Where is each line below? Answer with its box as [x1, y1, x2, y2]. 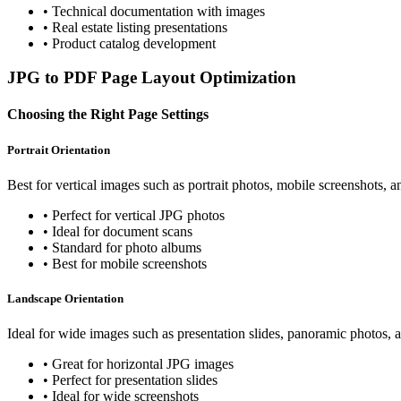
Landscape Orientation [7, 292, 124, 305]
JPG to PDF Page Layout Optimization [7, 68, 296, 88]
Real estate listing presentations [52, 19, 227, 35]
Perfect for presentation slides [52, 372, 218, 388]
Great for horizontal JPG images [52, 356, 234, 372]
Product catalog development [52, 35, 216, 51]
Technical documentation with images [52, 3, 265, 19]
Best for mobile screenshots [52, 255, 207, 271]
